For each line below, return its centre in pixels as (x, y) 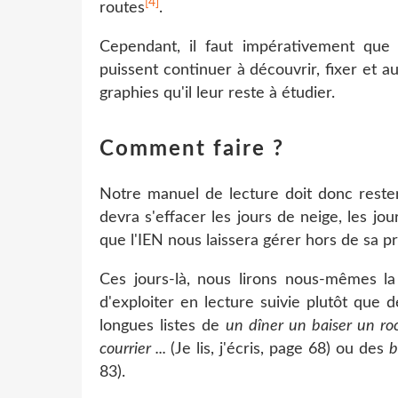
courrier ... (135, 349)
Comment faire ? (192, 149)
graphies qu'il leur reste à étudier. (217, 93)
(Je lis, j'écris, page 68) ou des (280, 349)
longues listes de (163, 326)
